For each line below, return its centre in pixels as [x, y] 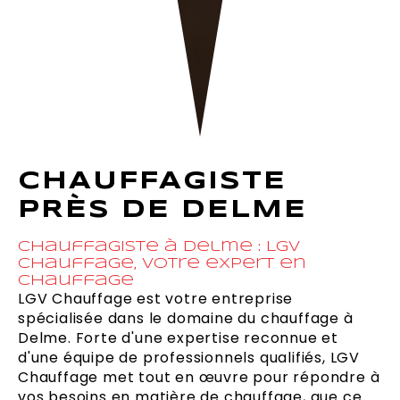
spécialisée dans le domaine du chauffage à [186, 319]
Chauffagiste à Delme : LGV [159, 247]
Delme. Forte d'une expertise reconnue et [178, 338]
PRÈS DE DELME [162, 211]
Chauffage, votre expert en [162, 264]
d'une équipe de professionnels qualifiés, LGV [189, 358]
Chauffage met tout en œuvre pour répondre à [199, 378]
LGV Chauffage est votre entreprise [156, 299]
